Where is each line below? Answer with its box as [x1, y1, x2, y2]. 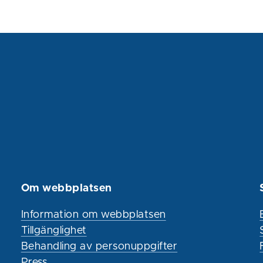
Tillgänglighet [21, 225, 87, 237]
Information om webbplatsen [21, 210, 166, 221]
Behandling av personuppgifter [21, 241, 178, 252]
